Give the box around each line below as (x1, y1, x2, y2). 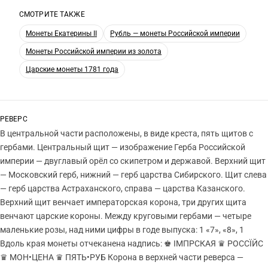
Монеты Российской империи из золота (26, 47, 162, 56)
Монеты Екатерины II (26, 29, 97, 38)
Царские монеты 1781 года (26, 65, 118, 74)
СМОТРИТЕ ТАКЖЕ (19, 10, 85, 19)
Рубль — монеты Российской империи (110, 29, 240, 38)
